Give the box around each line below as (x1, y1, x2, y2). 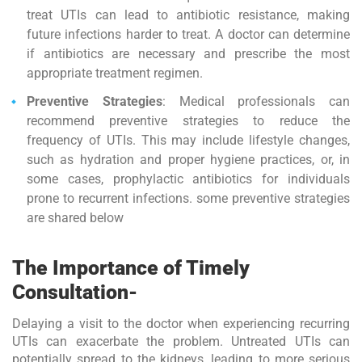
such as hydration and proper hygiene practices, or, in (27, 151, 350, 167)
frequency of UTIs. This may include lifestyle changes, (27, 132, 350, 148)
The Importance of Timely (12, 255, 250, 280)
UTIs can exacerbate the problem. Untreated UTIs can (12, 333, 350, 349)
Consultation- (12, 280, 137, 304)
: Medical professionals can (162, 93, 350, 109)
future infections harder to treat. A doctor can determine (27, 26, 350, 42)
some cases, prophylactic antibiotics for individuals (27, 170, 350, 187)
